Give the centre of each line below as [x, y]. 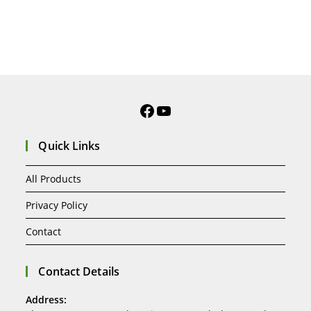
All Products [54, 178]
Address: [47, 299]
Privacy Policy [57, 205]
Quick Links [69, 145]
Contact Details [79, 271]
